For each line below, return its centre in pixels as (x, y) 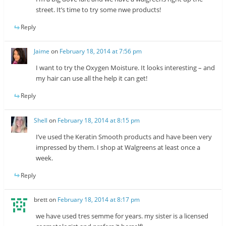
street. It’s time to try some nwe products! (99, 10)
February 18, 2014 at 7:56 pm (101, 51)
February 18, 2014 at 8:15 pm (99, 120)
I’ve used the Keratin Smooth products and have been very (124, 136)
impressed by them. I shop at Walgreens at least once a (118, 147)
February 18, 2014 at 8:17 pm (99, 199)
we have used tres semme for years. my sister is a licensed (122, 216)
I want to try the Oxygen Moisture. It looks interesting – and (126, 68)
